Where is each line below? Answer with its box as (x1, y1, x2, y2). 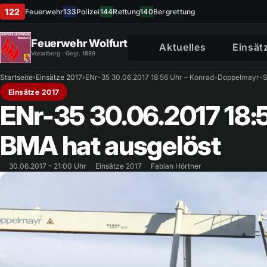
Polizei (76, 7, 100, 16)
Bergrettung (153, 7, 195, 16)
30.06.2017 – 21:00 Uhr (9, 162, 86, 171)
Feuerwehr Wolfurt (31, 37, 128, 49)
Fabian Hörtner (151, 162, 201, 171)
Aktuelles (159, 41, 206, 53)
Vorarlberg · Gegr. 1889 (31, 50, 95, 57)
